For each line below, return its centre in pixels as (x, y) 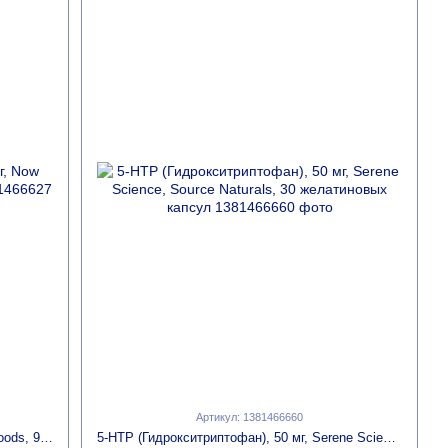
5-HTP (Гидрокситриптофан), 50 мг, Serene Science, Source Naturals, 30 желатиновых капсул (390, 437)
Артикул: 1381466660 (250, 416)
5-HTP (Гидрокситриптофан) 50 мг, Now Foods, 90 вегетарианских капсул (46, 437)
